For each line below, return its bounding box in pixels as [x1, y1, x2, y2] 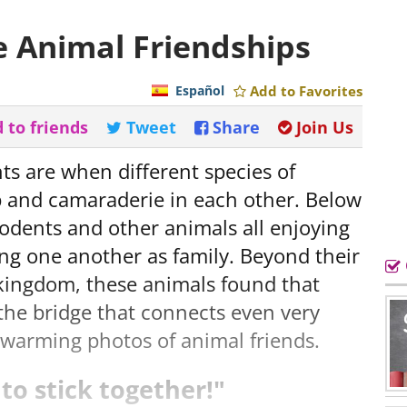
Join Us [296, 116, 353, 138]
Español [175, 82, 224, 99]
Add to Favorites [250, 82, 362, 100]
